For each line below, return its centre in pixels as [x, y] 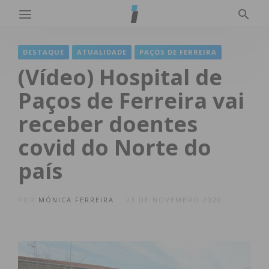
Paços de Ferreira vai [131, 101]
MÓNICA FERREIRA [76, 200]
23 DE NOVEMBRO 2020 [174, 200]
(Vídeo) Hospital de [120, 77]
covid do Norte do [115, 147]
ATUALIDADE [102, 52]
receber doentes [108, 124]
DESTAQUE [44, 52]
